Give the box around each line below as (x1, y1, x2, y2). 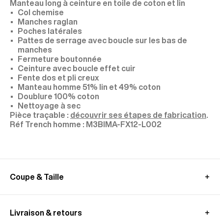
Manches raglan (18, 18, 78, 26)
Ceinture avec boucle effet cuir (18, 64, 136, 72)
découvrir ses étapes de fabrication (70, 111, 206, 119)
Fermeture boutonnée (18, 55, 102, 63)
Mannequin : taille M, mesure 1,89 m (18, 195, 149, 203)
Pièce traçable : (10, 111, 70, 119)
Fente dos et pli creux (18, 74, 99, 82)
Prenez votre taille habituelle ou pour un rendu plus (18, 204, 209, 212)
